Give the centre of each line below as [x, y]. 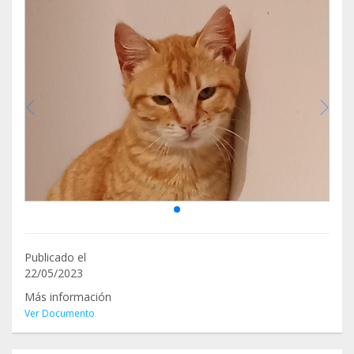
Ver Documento [60, 314]
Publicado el [55, 258]
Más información [68, 297]
